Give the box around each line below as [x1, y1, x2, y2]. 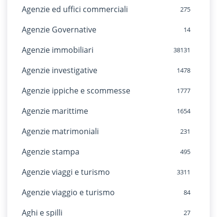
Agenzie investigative [22, 65, 97, 76]
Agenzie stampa [22, 146, 79, 157]
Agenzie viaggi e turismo [22, 167, 110, 177]
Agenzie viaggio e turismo [22, 187, 115, 198]
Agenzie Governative [22, 24, 96, 35]
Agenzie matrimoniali [22, 126, 99, 137]
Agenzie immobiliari [22, 45, 93, 55]
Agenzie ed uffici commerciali [22, 4, 128, 15]
